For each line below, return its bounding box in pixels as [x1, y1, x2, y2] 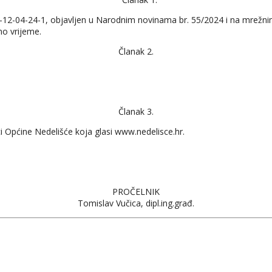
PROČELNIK [112, 185, 160, 197]
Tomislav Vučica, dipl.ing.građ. [78, 197, 194, 209]
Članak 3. [118, 105, 154, 117]
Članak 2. [118, 45, 154, 57]
